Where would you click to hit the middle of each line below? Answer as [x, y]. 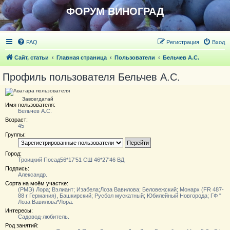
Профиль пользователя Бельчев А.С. [91, 77]
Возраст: [16, 120]
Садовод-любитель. [44, 217]
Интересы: [19, 210]
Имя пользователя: [30, 105]
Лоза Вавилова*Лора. [46, 202]
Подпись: [17, 168]
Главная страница [82, 57]
